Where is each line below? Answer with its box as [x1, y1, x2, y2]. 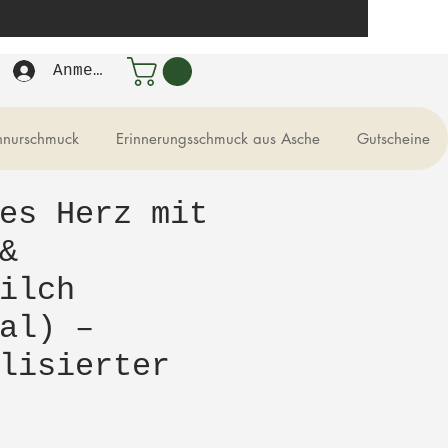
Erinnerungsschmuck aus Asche [116, 129, 320, 148]
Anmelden [52, 62, 133, 80]
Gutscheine [357, 129, 430, 148]
